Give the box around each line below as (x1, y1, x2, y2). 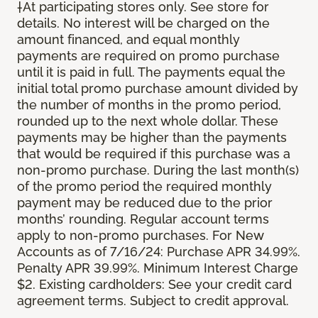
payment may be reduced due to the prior (17, 195, 273, 211)
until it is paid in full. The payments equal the (17, 65, 285, 80)
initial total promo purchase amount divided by (17, 81, 298, 97)
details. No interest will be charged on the (17, 16, 270, 31)
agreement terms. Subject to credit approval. (17, 293, 289, 309)
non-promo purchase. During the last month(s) (17, 163, 299, 178)
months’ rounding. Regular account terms (17, 212, 269, 227)
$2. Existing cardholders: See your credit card (17, 277, 292, 292)
